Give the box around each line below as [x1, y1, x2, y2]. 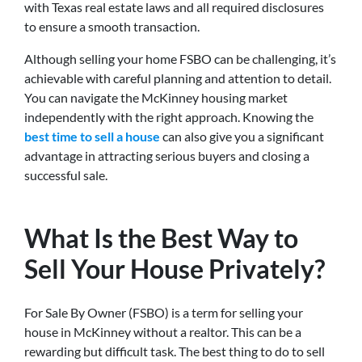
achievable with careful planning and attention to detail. [24, 69, 331, 86]
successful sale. [24, 166, 107, 183]
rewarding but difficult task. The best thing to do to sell [24, 343, 325, 359]
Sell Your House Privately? [24, 252, 325, 284]
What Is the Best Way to [24, 221, 298, 254]
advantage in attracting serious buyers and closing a [24, 147, 309, 163]
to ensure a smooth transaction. [24, 18, 200, 34]
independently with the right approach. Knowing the [24, 108, 314, 124]
